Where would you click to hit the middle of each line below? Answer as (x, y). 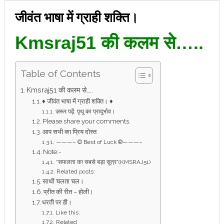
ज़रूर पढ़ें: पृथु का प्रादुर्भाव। (85, 111)
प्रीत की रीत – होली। (69, 192)
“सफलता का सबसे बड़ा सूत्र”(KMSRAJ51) (103, 162)
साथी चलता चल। (63, 181)
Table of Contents (60, 74)
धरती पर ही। (57, 202)
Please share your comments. (87, 121)
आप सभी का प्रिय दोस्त (70, 132)
